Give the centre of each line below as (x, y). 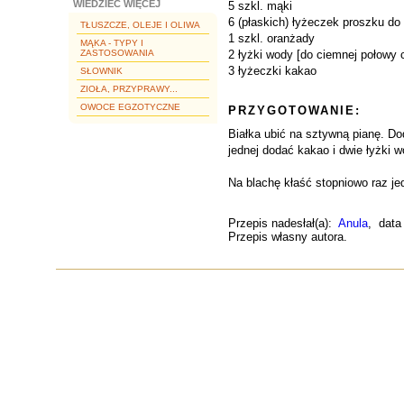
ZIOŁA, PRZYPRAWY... (129, 89)
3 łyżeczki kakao (272, 71)
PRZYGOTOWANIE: (294, 110)
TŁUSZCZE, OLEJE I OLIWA (140, 25)
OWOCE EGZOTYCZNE (130, 107)
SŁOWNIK (101, 71)
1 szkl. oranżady (271, 38)
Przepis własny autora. (288, 237)
